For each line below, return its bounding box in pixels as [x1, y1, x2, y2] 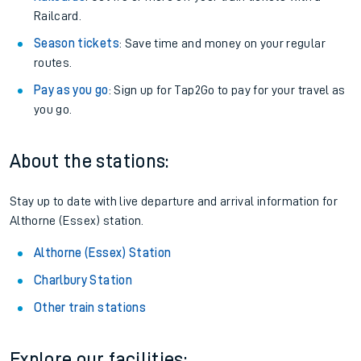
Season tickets [34, 37, 119, 50]
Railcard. [34, 10, 82, 23]
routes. [34, 56, 73, 69]
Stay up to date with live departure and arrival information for [10, 195, 338, 208]
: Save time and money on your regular [118, 37, 326, 50]
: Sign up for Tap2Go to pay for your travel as [108, 84, 346, 97]
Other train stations [34, 301, 146, 314]
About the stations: [10, 151, 169, 171]
